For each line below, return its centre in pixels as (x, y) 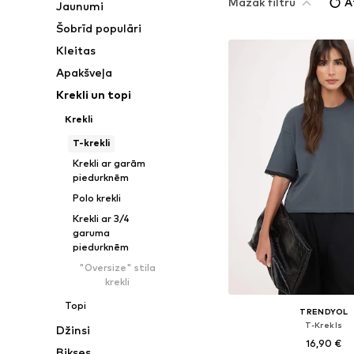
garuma (91, 233)
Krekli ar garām (109, 163)
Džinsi (73, 330)
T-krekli (91, 143)
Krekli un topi (94, 94)
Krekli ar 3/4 (101, 218)
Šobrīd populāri (99, 28)
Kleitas (76, 50)
